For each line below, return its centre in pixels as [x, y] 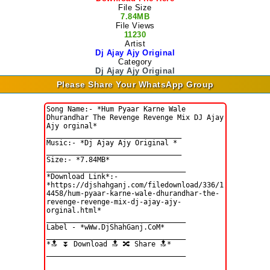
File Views [135, 26]
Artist [135, 44]
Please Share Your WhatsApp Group [135, 84]
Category [135, 62]
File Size [135, 8]
